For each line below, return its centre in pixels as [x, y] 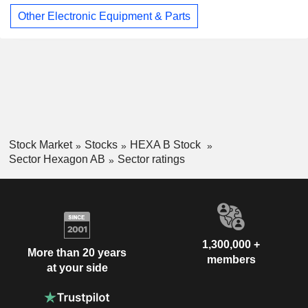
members [231, 259]
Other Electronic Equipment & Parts [104, 16]
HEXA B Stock [166, 145]
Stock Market [40, 145]
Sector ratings [151, 159]
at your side [77, 268]
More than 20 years [77, 253]
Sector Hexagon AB [57, 159]
